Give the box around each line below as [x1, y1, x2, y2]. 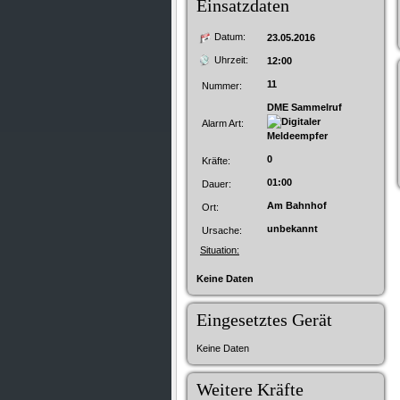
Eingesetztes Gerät [196, 310, 332, 329]
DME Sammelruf [267, 102, 350, 112]
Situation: [200, 245, 239, 255]
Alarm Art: [202, 118, 244, 129]
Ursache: [202, 225, 242, 236]
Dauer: [202, 179, 231, 189]
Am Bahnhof [267, 200, 327, 211]
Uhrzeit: [214, 54, 248, 65]
